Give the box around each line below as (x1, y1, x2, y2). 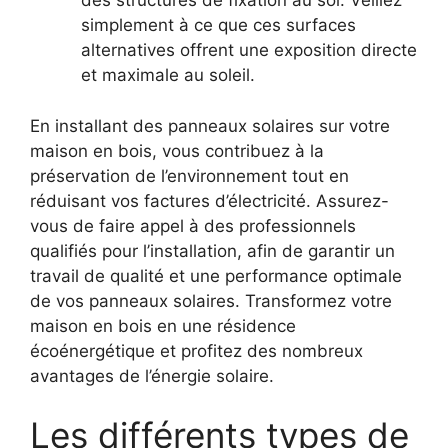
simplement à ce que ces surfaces (81, 15, 356, 36)
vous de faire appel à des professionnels (30, 215, 356, 236)
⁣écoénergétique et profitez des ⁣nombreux (30, 340, 363, 361)
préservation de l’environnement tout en (30, 165, 349, 186)
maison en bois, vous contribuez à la (30, 140, 324, 161)
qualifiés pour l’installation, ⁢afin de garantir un (30, 240, 395, 261)
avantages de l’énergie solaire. (30, 365, 274, 386)
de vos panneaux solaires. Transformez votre (30, 290, 392, 311)
